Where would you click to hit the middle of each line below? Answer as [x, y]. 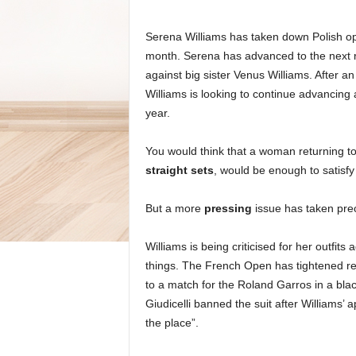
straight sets [179, 170]
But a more [174, 208]
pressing [228, 208]
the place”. [172, 323]
